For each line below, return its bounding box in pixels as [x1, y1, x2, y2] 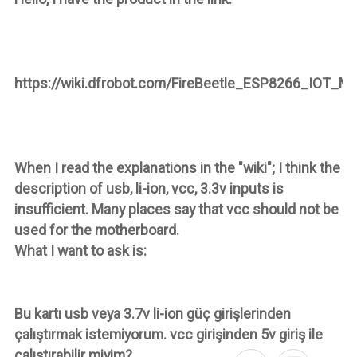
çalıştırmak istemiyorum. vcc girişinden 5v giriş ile [14, 325, 323, 343]
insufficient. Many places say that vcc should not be [14, 200, 339, 218]
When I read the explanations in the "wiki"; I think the [14, 159, 340, 176]
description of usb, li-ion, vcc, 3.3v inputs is [14, 179, 284, 197]
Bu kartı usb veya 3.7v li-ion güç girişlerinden [14, 304, 291, 322]
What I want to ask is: [14, 241, 147, 259]
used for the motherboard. [14, 221, 179, 238]
